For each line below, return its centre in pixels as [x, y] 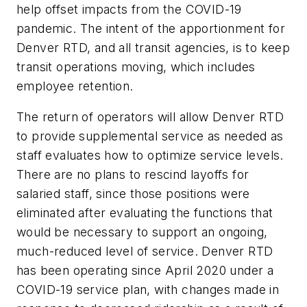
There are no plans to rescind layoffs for [133, 175]
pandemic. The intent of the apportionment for [151, 28]
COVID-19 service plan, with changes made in [148, 290]
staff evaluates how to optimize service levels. [150, 156]
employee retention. [77, 86]
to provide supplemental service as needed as [150, 136]
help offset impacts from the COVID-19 [129, 9]
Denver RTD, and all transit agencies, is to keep [153, 47]
